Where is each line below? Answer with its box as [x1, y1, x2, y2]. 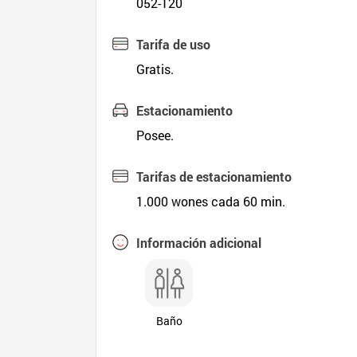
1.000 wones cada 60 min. [136, 193, 286, 210]
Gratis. [136, 61, 175, 77]
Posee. [136, 127, 175, 143]
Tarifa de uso [136, 36, 211, 53]
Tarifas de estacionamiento [136, 168, 292, 185]
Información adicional [136, 234, 262, 251]
